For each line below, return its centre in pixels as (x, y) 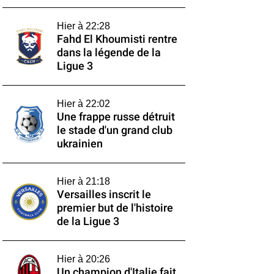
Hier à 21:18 (83, 181)
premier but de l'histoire (115, 208)
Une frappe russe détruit (116, 117)
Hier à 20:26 (83, 259)
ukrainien (80, 144)
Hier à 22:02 (83, 104)
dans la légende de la (109, 53)
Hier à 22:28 (83, 26)
